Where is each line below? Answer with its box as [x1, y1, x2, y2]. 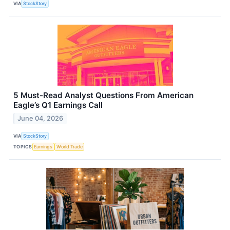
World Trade [56, 144, 83, 150]
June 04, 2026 [17, 114, 64, 122]
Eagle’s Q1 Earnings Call [13, 100, 103, 110]
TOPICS [13, 144, 32, 150]
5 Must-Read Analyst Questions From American [13, 90, 194, 100]
